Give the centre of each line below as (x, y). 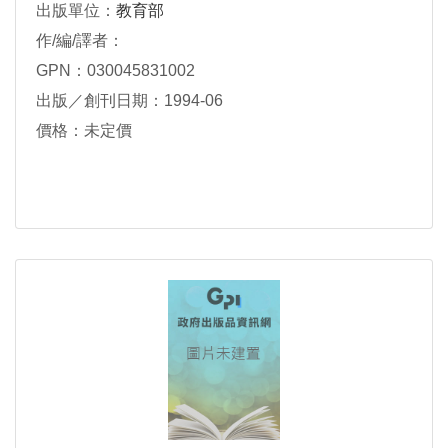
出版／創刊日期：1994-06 (129, 100)
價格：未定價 (84, 130)
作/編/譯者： (80, 40)
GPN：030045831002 (115, 70)
